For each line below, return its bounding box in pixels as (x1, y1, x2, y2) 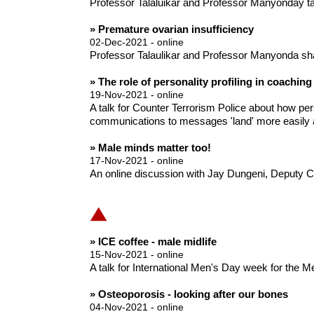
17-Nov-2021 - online (89, 155, 184, 167)
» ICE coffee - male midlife (89, 235, 217, 248)
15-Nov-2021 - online (89, 249, 184, 261)
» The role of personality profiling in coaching (89, 76, 312, 88)
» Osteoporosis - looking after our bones (89, 288, 288, 301)
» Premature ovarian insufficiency (89, 23, 254, 36)
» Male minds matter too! (89, 142, 211, 154)
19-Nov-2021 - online (89, 89, 184, 101)
